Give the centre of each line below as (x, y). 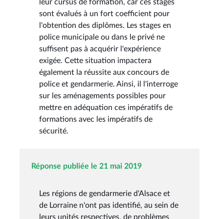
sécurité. (54, 131)
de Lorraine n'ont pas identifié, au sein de (109, 205)
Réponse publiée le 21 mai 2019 (87, 166)
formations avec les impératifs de (96, 119)
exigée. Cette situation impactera (95, 60)
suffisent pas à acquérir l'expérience (100, 49)
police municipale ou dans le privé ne (102, 37)
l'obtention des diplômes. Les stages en (105, 25)
